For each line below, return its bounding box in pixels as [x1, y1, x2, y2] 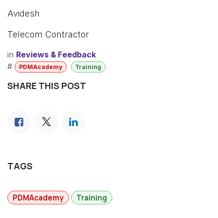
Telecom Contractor [7, 29, 89, 39]
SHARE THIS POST [7, 79, 86, 91]
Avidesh [7, 8, 40, 18]
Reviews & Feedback [16, 49, 96, 59]
